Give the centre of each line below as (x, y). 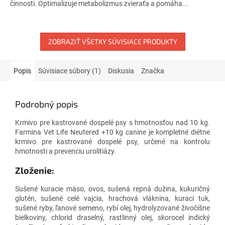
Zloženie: (35, 170)
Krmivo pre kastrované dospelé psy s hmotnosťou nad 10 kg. (113, 122)
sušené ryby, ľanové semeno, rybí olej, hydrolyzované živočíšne (113, 208)
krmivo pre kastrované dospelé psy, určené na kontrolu (113, 141)
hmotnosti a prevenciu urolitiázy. (66, 151)
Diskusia (121, 71)
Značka (153, 71)
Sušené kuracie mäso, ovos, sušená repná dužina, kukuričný (113, 189)
